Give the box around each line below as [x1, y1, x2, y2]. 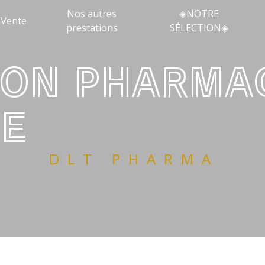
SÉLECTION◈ [170, 21, 229, 34]
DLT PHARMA [67, 148, 219, 169]
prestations [66, 21, 118, 34]
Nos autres [67, 7, 117, 20]
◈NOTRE [179, 7, 219, 20]
